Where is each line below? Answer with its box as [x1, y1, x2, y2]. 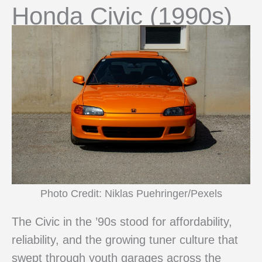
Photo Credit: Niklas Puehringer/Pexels [40, 187, 222, 199]
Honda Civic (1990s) [12, 2, 232, 30]
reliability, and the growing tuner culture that [12, 233, 238, 247]
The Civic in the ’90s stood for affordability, [12, 215, 232, 229]
